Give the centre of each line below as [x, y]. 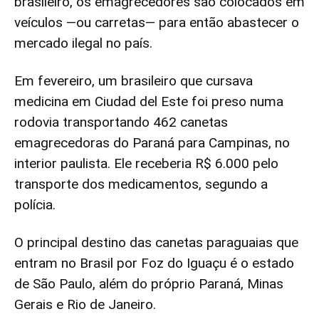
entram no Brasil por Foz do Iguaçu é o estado [154, 263]
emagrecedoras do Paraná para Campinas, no [152, 143]
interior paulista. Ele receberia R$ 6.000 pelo [146, 163]
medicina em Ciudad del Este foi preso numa [149, 101]
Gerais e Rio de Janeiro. [85, 304]
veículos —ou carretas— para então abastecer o [157, 22]
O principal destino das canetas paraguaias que [156, 242]
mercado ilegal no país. [83, 43]
